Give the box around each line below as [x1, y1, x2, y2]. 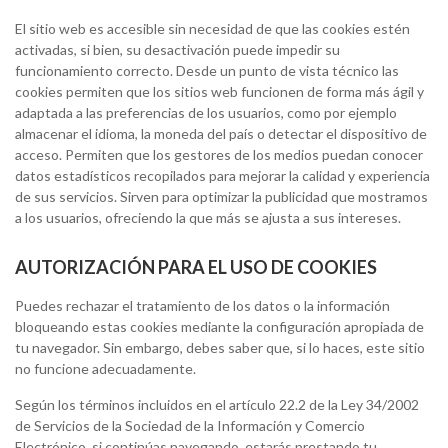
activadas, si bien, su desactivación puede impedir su [15, 41, 340, 58]
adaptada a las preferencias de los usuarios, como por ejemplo [15, 104, 397, 121]
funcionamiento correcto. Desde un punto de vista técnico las [15, 62, 399, 79]
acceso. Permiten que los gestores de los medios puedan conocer [15, 146, 423, 163]
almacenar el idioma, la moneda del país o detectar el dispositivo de [15, 125, 427, 142]
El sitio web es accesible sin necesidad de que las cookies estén [15, 20, 410, 37]
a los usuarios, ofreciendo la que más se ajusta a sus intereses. [15, 209, 401, 226]
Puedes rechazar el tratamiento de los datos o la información [15, 297, 390, 314]
